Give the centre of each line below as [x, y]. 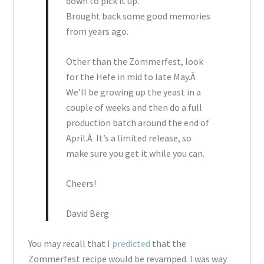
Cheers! [81, 184]
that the [168, 244]
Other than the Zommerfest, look [134, 62]
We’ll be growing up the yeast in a [133, 92]
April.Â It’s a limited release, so [128, 138]
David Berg [87, 214]
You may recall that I [70, 244]
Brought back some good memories [138, 16]
